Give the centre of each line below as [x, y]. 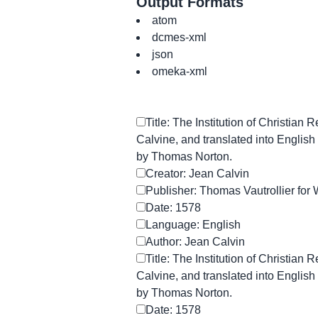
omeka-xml [180, 71]
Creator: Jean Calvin [197, 174]
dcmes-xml [179, 37]
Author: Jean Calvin [195, 242]
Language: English [193, 225]
